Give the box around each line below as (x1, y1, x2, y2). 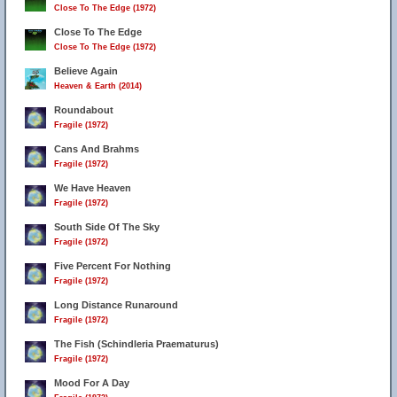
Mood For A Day (54, 378, 129, 388)
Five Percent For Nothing (54, 261, 171, 271)
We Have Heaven (54, 183, 131, 193)
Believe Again (54, 66, 118, 76)
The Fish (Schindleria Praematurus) (54, 339, 219, 349)
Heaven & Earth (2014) (54, 82, 142, 90)
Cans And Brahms (54, 144, 139, 154)
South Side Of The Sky (54, 222, 160, 232)
